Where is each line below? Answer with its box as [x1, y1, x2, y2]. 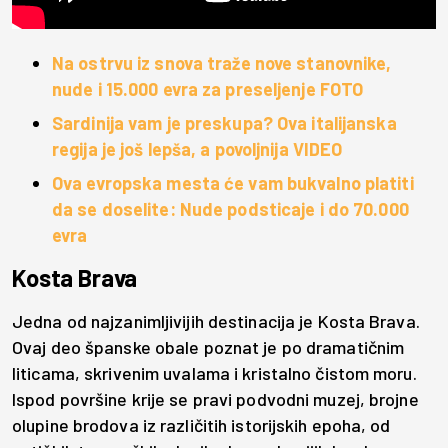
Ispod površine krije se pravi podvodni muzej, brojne [12, 388, 419, 411]
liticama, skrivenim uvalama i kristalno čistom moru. [12, 362, 417, 385]
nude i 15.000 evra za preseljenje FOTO [52, 78, 364, 101]
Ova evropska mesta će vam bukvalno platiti [52, 172, 414, 195]
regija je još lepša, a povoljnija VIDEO [52, 138, 343, 161]
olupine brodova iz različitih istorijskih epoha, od [12, 414, 391, 437]
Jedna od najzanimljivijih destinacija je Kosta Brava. [12, 310, 420, 333]
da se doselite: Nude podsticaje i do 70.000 [52, 198, 409, 221]
